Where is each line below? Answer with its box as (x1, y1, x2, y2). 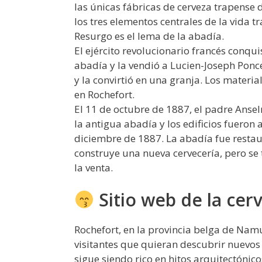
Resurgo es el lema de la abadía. (74, 29, 224, 43)
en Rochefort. (74, 87, 135, 101)
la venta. (74, 160, 113, 174)
